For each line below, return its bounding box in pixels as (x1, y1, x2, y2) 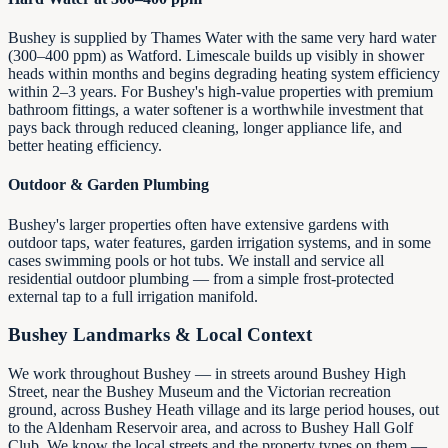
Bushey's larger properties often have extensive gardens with (8, 215, 389, 233)
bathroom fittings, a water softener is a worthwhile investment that (8, 101, 423, 119)
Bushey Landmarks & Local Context (8, 324, 312, 346)
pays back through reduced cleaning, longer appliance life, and (8, 119, 402, 137)
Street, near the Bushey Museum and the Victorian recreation (8, 383, 391, 401)
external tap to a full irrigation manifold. (8, 287, 258, 305)
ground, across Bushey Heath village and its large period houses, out (8, 401, 439, 419)
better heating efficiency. (8, 137, 162, 155)
